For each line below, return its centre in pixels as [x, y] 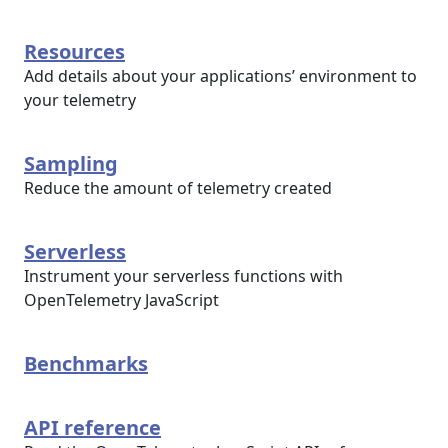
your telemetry [80, 100]
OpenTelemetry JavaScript [121, 300]
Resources [74, 51]
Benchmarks [86, 363]
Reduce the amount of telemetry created [178, 188]
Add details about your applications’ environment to [220, 76]
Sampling [71, 163]
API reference [92, 427]
